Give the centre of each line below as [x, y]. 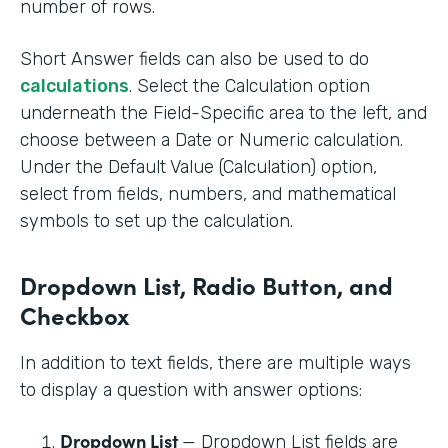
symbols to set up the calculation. [159, 220]
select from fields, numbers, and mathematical [208, 193]
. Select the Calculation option [249, 85]
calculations [74, 85]
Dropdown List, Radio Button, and [206, 284]
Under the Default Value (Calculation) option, [198, 166]
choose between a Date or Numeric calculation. [211, 139]
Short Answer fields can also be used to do [194, 58]
